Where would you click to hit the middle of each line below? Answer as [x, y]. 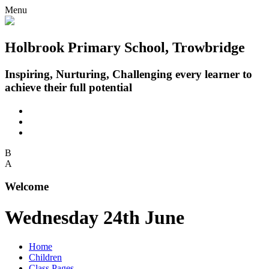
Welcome [27, 187]
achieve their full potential [68, 87]
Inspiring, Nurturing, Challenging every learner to [128, 74]
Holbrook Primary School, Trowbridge [125, 47]
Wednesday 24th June [95, 217]
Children [45, 258]
